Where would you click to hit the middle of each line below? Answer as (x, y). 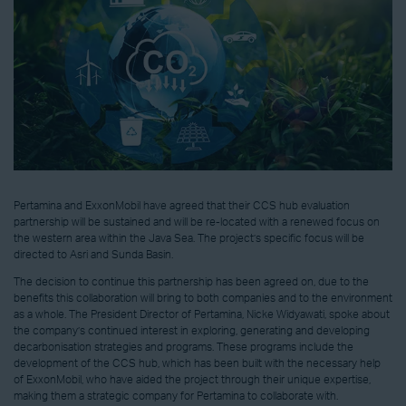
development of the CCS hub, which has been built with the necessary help (197, 363)
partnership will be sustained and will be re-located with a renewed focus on (197, 222)
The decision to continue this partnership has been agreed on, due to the (191, 281)
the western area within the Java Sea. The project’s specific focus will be (189, 238)
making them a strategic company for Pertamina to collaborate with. (176, 396)
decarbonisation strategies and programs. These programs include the (184, 347)
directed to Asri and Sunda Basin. (93, 254)
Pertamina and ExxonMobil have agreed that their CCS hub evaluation (182, 205)
